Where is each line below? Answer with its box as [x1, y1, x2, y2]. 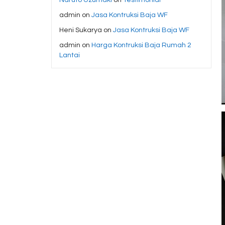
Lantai [59, 51, 80, 59]
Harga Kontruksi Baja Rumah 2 [91, 41, 191, 49]
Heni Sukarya [59, 26, 102, 34]
